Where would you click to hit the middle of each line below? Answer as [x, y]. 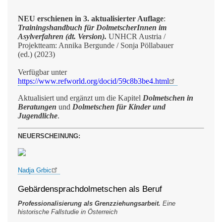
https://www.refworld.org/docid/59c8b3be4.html [93, 81]
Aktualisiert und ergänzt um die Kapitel [80, 98]
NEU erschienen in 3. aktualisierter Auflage [91, 19]
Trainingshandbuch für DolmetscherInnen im [92, 28]
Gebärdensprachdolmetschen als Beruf [90, 189]
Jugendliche [38, 115]
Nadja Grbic [35, 170]
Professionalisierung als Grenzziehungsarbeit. [90, 204]
